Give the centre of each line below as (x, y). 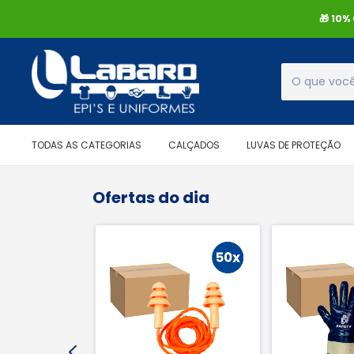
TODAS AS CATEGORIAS (87, 145)
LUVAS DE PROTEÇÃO (294, 145)
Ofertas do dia (151, 198)
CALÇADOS (194, 145)
